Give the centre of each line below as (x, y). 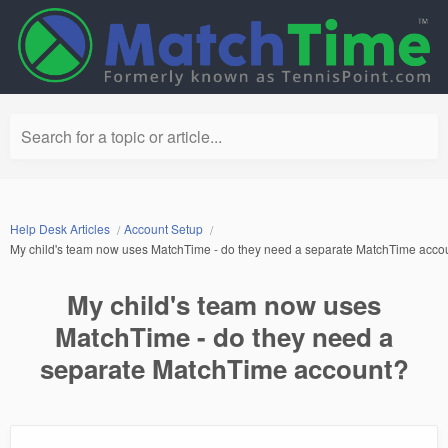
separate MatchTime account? (224, 369)
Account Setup (163, 229)
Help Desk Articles (60, 229)
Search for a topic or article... (121, 137)
